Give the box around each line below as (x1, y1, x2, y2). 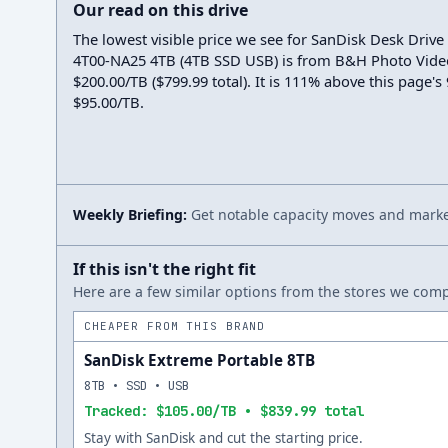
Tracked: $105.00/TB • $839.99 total (84, 402, 364, 420)
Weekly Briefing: (73, 205, 187, 224)
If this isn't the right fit (73, 258, 256, 280)
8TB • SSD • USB (84, 377, 189, 394)
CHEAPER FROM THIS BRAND (84, 319, 266, 333)
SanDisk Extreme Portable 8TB (84, 350, 315, 370)
